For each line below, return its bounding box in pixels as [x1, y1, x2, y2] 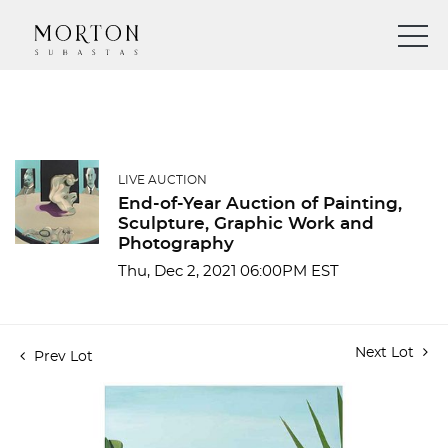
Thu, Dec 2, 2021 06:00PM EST [118, 264, 339, 279]
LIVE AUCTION [118, 174, 207, 186]
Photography [118, 235, 234, 252]
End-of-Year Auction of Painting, [118, 195, 402, 212]
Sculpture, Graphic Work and [118, 215, 374, 232]
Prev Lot [30, 350, 93, 364]
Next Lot [355, 346, 418, 360]
